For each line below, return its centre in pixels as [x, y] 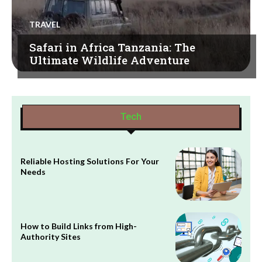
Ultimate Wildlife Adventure [109, 60]
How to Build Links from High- [79, 226]
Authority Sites [51, 236]
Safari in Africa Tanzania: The [112, 47]
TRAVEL [45, 24]
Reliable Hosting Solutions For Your [90, 161]
